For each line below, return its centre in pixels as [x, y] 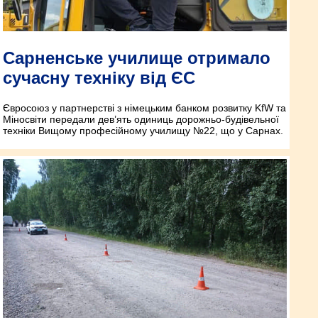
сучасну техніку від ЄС [99, 78]
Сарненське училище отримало [137, 58]
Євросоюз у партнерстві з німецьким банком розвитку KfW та [144, 108]
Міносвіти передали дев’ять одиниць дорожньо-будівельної [141, 120]
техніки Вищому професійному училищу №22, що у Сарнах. [143, 131]
